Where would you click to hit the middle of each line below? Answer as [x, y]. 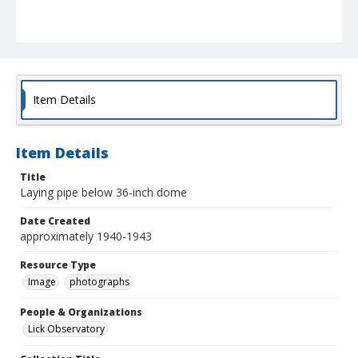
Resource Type [58, 265]
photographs [99, 282]
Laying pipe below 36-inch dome [103, 193]
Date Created [55, 221]
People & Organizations [81, 312]
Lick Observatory [66, 329]
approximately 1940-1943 [86, 237]
